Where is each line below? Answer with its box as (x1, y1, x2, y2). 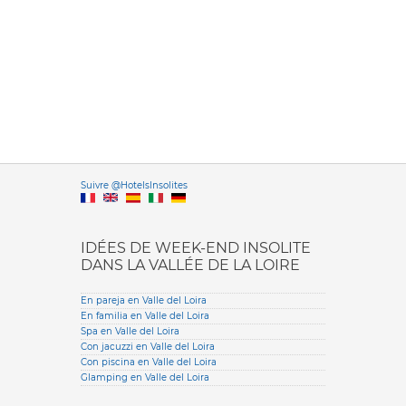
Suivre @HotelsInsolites (81, 179, 188, 191)
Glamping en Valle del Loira (81, 371, 209, 383)
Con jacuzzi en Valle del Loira (81, 340, 215, 353)
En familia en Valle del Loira (81, 309, 209, 322)
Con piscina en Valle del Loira (81, 355, 217, 368)
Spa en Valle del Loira (81, 324, 179, 337)
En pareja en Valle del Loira (81, 294, 207, 306)
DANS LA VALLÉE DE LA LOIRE (81, 256, 300, 274)
